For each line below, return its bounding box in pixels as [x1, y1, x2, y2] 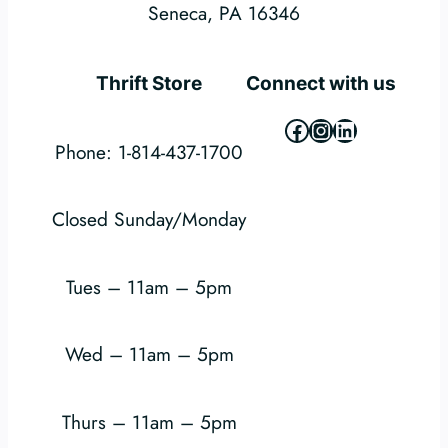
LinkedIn [332, 111, 418, 147]
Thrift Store [96, 72, 202, 95]
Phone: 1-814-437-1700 [55, 138, 243, 167]
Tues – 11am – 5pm [66, 272, 232, 301]
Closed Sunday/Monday [52, 205, 246, 234]
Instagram [308, 111, 408, 147]
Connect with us [246, 72, 396, 95]
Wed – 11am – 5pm [64, 340, 234, 369]
